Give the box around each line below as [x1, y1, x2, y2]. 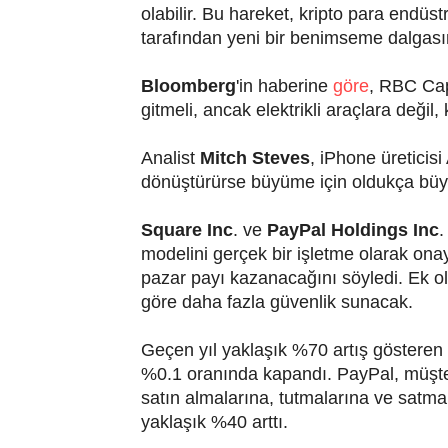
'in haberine [235, 75, 333, 96]
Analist [140, 147, 200, 168]
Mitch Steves [199, 147, 310, 168]
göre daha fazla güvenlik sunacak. [140, 291, 413, 312]
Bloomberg [140, 75, 236, 96]
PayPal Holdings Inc [266, 219, 439, 240]
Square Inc [140, 219, 233, 240]
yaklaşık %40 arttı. [140, 411, 288, 432]
